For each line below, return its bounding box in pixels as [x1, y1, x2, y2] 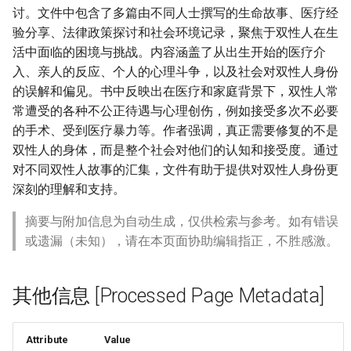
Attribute [26, 334, 68, 346]
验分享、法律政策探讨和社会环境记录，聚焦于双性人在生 [13, 25, 338, 40]
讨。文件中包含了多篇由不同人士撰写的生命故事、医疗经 [13, 5, 338, 20]
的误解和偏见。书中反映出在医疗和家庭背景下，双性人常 [13, 84, 338, 99]
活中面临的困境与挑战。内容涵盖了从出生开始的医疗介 [13, 45, 326, 60]
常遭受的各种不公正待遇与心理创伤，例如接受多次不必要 [13, 103, 338, 118]
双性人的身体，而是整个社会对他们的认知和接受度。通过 [13, 143, 338, 157]
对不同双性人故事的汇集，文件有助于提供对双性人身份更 [13, 162, 338, 177]
